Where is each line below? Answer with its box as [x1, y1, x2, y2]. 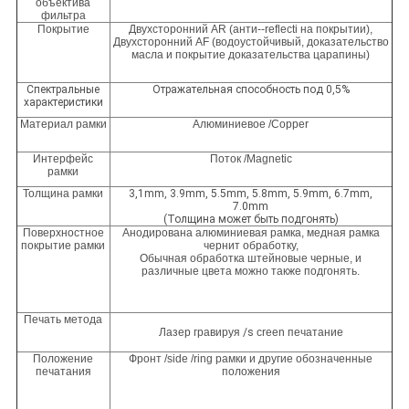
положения [221, 365, 280, 379]
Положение [33, 352, 94, 366]
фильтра [40, 9, 86, 23]
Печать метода [24, 313, 103, 327]
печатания [35, 365, 91, 379]
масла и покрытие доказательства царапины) [131, 48, 371, 62]
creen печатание [256, 326, 343, 340]
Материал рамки [19, 118, 107, 131]
